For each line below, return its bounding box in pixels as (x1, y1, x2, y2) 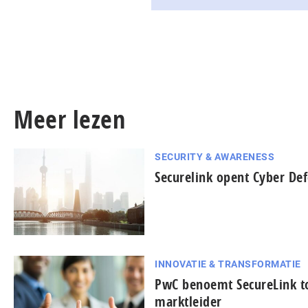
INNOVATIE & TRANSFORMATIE (155, 258, 301, 270)
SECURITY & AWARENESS (155, 151, 274, 162)
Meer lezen (14, 102, 125, 136)
